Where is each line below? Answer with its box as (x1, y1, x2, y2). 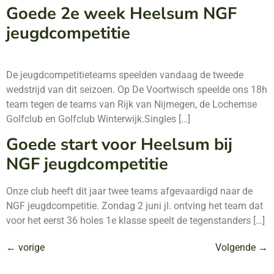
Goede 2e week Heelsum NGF (6, 2, 237, 25)
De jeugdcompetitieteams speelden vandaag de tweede (6, 68, 243, 81)
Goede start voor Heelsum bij (6, 133, 232, 157)
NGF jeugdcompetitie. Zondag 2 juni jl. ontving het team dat (6, 200, 263, 212)
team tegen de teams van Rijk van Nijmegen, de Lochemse (6, 98, 257, 110)
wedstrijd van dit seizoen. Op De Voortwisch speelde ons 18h (6, 83, 267, 95)
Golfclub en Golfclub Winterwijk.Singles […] (6, 113, 190, 125)
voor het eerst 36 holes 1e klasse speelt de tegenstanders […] (6, 215, 265, 227)
